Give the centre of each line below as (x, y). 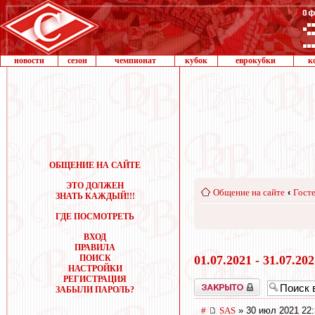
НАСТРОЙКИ (95, 269)
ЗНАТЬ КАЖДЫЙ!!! (95, 196)
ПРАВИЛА (95, 247)
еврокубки (256, 60)
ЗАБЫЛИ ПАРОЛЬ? (95, 290)
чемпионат (135, 60)
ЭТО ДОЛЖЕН (95, 186)
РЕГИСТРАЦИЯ (95, 279)
